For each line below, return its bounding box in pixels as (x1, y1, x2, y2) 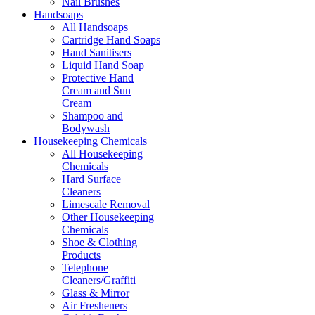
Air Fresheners (62, 299, 127, 311)
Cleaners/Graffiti (62, 274, 136, 286)
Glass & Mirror (62, 286, 129, 299)
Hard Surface (62, 172, 121, 185)
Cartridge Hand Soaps (62, 33, 160, 46)
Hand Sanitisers (62, 46, 131, 58)
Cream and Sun (62, 84, 131, 96)
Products (62, 248, 101, 261)
